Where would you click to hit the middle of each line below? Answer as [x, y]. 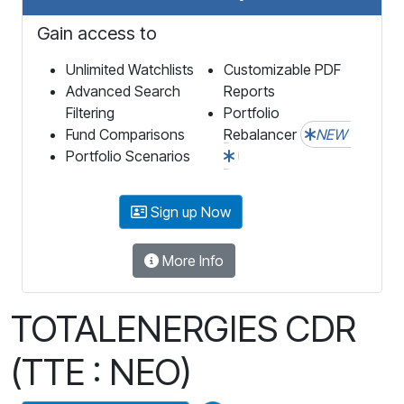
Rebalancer [262, 134]
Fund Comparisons [125, 134]
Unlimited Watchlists [130, 69]
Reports [249, 91]
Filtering [90, 112]
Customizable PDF [282, 69]
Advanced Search [123, 91]
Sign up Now [188, 211]
